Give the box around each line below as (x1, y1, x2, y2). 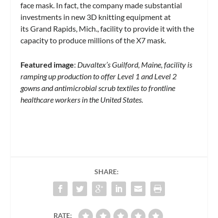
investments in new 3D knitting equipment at (20, 12, 171, 21)
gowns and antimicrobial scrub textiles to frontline (20, 83, 176, 92)
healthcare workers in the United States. (20, 94, 144, 104)
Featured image (20, 59, 74, 69)
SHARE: (94, 167, 119, 176)
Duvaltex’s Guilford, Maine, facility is (77, 59, 193, 69)
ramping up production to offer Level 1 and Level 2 (20, 71, 177, 81)
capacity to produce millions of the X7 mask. (20, 35, 166, 45)
